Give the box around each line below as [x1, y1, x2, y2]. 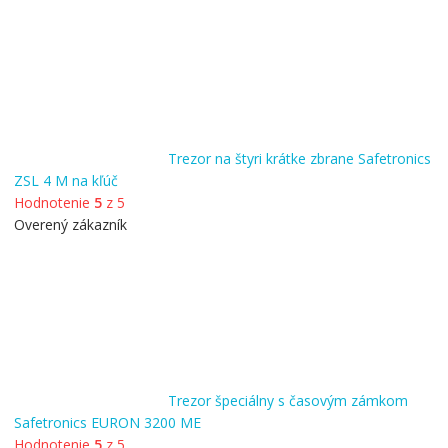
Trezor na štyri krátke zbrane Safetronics [167, 148, 431, 168]
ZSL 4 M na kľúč [13, 170, 118, 190]
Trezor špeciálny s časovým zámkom [167, 390, 408, 410]
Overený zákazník [13, 214, 127, 234]
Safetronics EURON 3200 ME [13, 412, 201, 432]
